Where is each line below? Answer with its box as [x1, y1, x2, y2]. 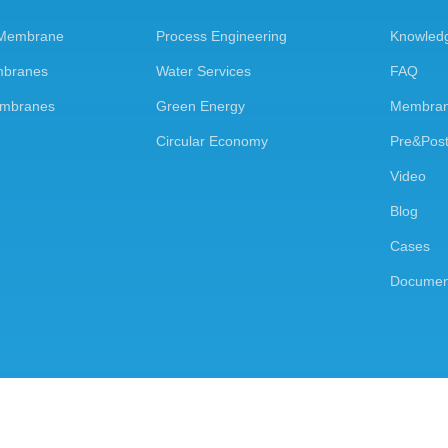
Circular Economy [155, 133, 268, 150]
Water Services [155, 63, 251, 80]
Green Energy [155, 98, 245, 115]
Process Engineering [155, 28, 287, 45]
